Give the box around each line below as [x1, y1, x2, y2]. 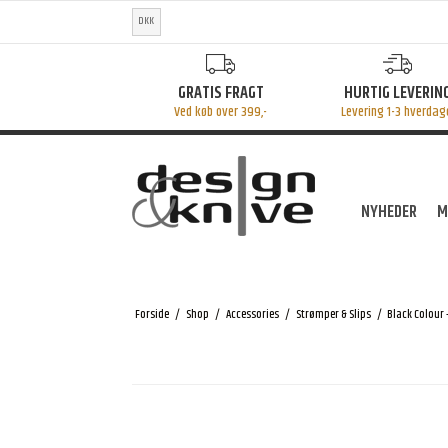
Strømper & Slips [295, 305, 371, 324]
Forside [134, 305, 169, 324]
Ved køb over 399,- [174, 100, 267, 123]
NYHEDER [361, 199, 418, 226]
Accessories [225, 305, 279, 324]
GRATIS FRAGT [177, 79, 264, 106]
